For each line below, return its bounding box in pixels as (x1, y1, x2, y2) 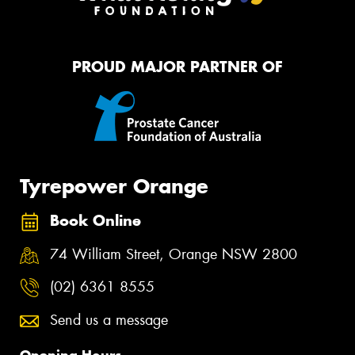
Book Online (50, 212, 141, 231)
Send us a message (50, 310, 168, 330)
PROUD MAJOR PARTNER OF (72, 57, 283, 76)
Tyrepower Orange (20, 173, 208, 199)
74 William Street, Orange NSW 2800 (50, 244, 297, 264)
